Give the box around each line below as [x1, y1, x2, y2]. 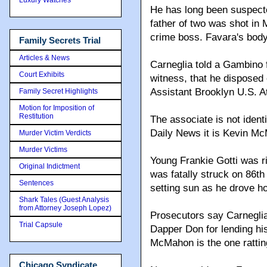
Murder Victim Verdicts [19, 129, 91, 137]
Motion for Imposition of [19, 104, 94, 112]
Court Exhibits [19, 70, 64, 79]
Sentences [19, 179, 54, 187]
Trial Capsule [19, 221, 63, 229]
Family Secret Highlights [19, 87, 98, 95]
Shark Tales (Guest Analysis [19, 195, 109, 204]
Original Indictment [19, 162, 80, 170]
